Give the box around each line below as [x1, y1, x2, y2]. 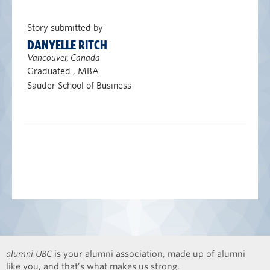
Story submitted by [27, 22, 103, 33]
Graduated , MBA [27, 65, 99, 77]
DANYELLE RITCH [27, 38, 107, 52]
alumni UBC [6, 249, 52, 259]
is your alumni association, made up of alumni [52, 249, 245, 259]
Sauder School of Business [27, 80, 131, 91]
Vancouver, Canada [27, 52, 100, 63]
